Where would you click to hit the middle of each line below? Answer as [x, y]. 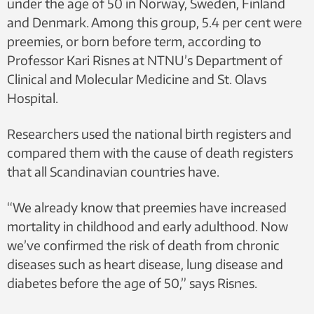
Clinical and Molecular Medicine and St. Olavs [137, 79]
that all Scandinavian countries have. [113, 171]
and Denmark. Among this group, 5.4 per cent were [155, 22]
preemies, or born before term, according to [134, 41]
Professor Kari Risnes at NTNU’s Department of [145, 60]
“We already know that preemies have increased [147, 207]
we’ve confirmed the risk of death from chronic [143, 245]
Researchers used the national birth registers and [149, 134]
